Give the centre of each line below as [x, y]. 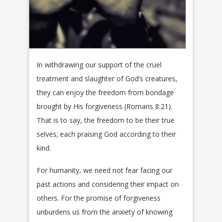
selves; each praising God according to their [106, 134]
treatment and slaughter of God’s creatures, [107, 79]
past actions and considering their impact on [108, 184]
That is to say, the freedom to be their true [106, 120]
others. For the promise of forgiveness [99, 198]
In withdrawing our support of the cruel [99, 65]
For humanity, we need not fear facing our [105, 170]
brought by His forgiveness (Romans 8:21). [105, 107]
